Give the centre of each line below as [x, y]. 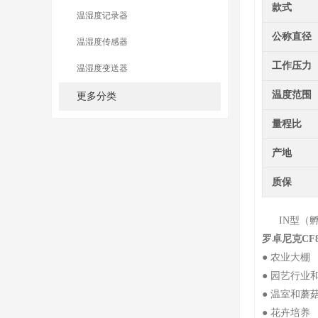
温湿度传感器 [102, 42]
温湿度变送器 [102, 68]
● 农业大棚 [286, 257]
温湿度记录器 [102, 16]
